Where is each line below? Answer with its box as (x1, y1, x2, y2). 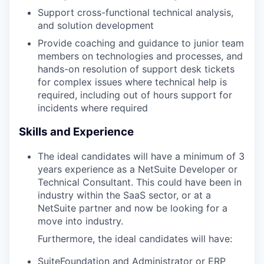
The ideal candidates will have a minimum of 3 (38, 150, 245, 162)
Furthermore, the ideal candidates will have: (38, 232, 232, 245)
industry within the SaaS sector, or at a (38, 189, 211, 201)
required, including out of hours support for (38, 89, 232, 101)
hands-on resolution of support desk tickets (38, 63, 235, 75)
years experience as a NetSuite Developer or (38, 163, 237, 175)
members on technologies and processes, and (38, 50, 243, 62)
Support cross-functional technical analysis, (38, 6, 233, 19)
